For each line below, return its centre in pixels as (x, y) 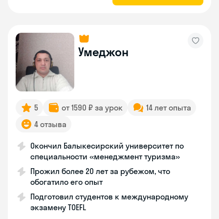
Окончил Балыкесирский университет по (107, 146)
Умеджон (103, 52)
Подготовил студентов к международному (109, 197)
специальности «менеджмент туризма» (105, 156)
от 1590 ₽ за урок (92, 108)
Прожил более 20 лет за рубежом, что (100, 171)
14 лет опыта (169, 108)
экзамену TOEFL (58, 207)
